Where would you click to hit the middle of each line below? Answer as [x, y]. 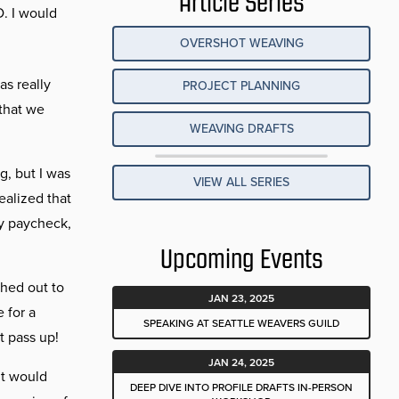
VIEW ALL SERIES [241, 183]
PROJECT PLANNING [241, 86]
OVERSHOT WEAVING [241, 44]
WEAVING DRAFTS [241, 129]
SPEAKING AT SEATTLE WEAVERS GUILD [241, 324]
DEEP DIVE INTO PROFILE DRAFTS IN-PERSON [241, 388]
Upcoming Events [241, 260]
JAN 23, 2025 [241, 299]
